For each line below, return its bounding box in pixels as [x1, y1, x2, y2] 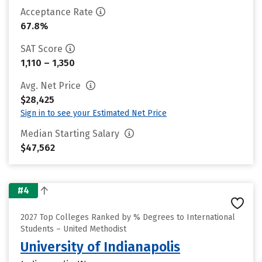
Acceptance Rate [20, 6, 93, 18]
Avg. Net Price [20, 80, 83, 91]
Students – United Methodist [20, 224, 126, 234]
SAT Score [20, 43, 63, 54]
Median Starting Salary [20, 128, 122, 139]
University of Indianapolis [20, 239, 180, 255]
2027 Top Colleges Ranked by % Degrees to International [20, 212, 235, 222]
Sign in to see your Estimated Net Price [20, 108, 167, 118]
